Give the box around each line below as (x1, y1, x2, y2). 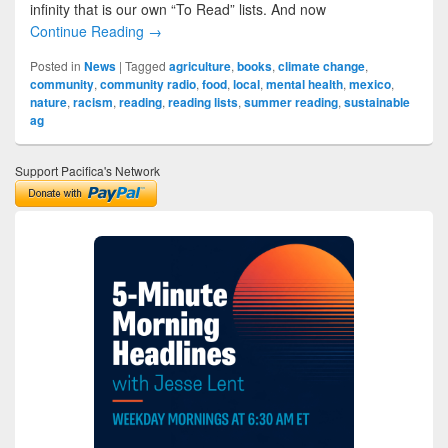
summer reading (244, 92, 338, 111)
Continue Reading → (30, 20, 162, 41)
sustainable (344, 92, 410, 111)
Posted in (30, 56, 81, 74)
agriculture (169, 56, 231, 75)
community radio (100, 74, 196, 93)
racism (73, 92, 113, 111)
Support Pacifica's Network (15, 161, 160, 179)
